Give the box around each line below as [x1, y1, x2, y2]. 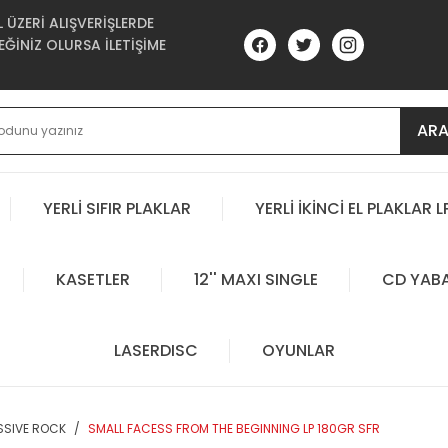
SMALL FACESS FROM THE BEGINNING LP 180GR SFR [88, 420, 380, 437]
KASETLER [55, 267, 130, 291]
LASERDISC [113, 338, 198, 362]
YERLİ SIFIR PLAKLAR [43, 196, 191, 220]
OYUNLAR [261, 338, 335, 362]
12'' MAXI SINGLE [193, 267, 318, 291]
